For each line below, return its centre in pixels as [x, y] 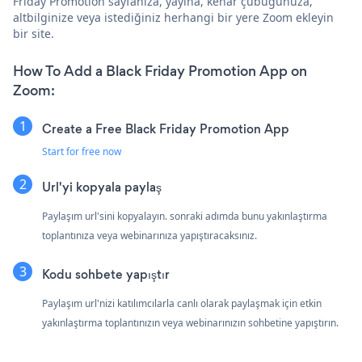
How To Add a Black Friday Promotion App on [160, 71]
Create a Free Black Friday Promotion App [166, 128]
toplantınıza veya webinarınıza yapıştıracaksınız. [149, 235]
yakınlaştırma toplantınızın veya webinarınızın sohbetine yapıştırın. [190, 322]
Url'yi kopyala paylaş [102, 187]
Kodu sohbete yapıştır [106, 274]
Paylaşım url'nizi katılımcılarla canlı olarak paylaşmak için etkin [182, 303]
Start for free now [82, 151]
